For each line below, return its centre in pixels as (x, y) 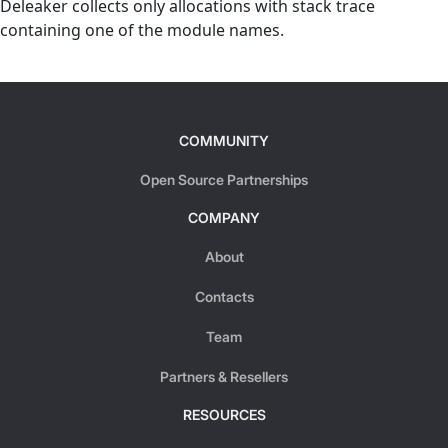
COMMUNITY (224, 141)
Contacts (224, 297)
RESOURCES (224, 415)
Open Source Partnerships (224, 180)
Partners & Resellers (224, 377)
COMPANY (224, 218)
